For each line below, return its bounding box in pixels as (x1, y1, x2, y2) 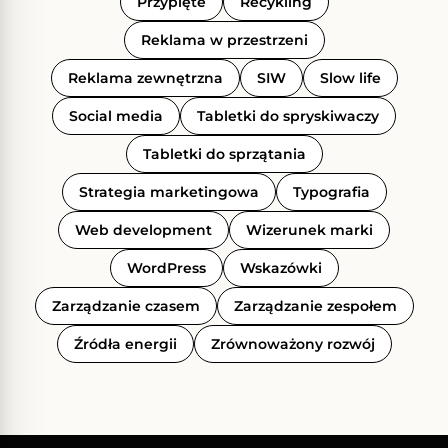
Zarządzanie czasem (51, 296, 200, 315)
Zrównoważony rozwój (210, 334, 375, 353)
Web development (75, 220, 212, 239)
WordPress (126, 258, 206, 277)
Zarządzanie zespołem (233, 296, 397, 315)
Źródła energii (73, 334, 177, 353)
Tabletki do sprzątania (142, 144, 306, 163)
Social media (69, 106, 163, 125)
